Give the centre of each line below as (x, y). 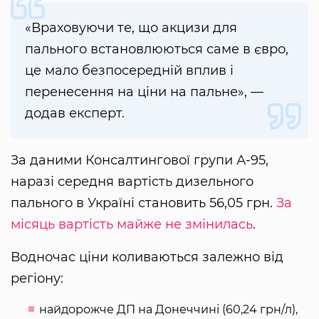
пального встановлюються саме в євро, (157, 49)
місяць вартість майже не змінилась (132, 224)
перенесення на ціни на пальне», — (144, 91)
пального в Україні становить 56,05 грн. (143, 203)
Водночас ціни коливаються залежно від (147, 257)
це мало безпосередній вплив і (129, 70)
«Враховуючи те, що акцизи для (131, 27)
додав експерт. (75, 113)
